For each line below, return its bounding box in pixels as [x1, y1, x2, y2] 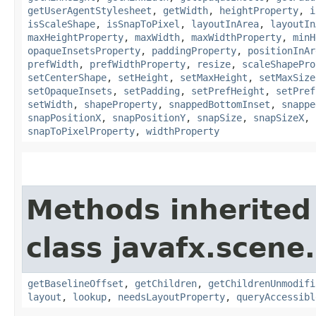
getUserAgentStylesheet [28, 4, 152, 16]
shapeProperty [84, 98, 157, 110]
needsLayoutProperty [118, 291, 225, 303]
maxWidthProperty [191, 31, 281, 43]
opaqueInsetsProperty [28, 44, 140, 56]
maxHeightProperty [28, 31, 123, 43]
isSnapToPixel [107, 18, 180, 30]
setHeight [118, 71, 169, 83]
